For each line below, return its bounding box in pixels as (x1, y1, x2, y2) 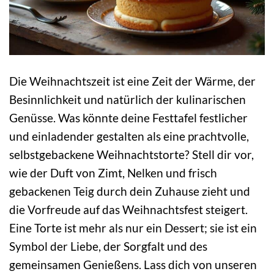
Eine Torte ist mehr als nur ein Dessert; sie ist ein (9, 221, 257, 235)
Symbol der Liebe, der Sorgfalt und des (9, 239, 207, 254)
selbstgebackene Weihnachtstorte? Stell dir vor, (9, 147, 254, 162)
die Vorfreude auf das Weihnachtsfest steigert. (9, 202, 248, 217)
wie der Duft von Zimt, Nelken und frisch (9, 166, 217, 180)
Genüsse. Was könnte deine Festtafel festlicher (9, 111, 248, 125)
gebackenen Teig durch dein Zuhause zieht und (9, 184, 250, 199)
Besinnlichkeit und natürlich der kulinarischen (9, 92, 246, 107)
